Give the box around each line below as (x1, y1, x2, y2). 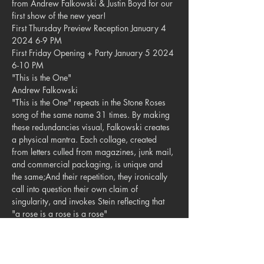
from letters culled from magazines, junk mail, (12, 146, 176, 157)
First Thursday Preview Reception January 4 (12, 22, 169, 34)
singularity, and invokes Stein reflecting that (12, 196, 167, 207)
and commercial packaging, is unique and (12, 159, 165, 170)
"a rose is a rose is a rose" (12, 208, 107, 219)
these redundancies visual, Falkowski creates (12, 121, 172, 133)
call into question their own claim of (12, 183, 140, 194)
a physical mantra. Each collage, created (12, 134, 159, 145)
